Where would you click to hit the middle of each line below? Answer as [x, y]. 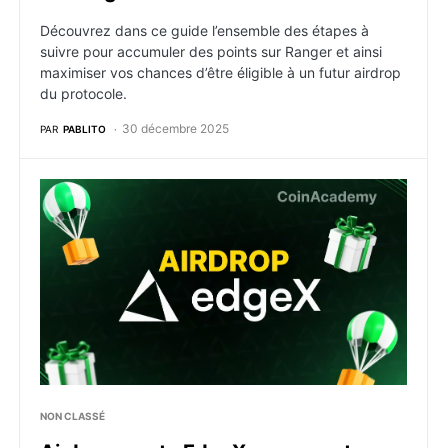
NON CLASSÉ [72, 416]
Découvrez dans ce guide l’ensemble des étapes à [204, 30]
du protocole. [83, 93]
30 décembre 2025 [175, 128]
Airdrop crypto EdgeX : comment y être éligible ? [225, 190]
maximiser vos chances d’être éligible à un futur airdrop [220, 72]
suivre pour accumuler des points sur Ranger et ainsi [211, 51]
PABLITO [84, 128]
